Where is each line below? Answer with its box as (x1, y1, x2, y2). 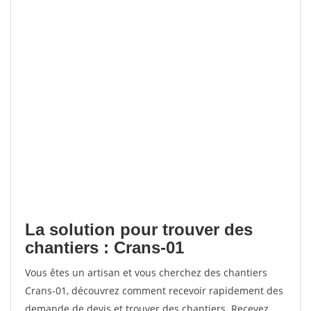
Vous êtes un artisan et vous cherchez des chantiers (25, 266, 267, 279)
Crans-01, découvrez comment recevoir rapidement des (25, 284, 283, 297)
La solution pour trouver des (25, 220, 253, 239)
